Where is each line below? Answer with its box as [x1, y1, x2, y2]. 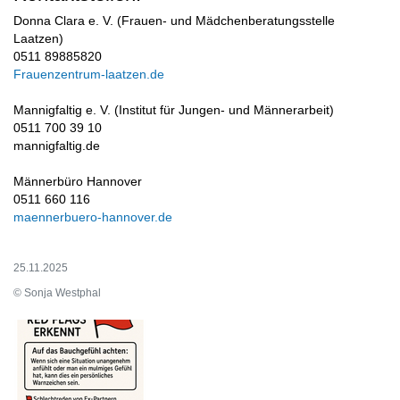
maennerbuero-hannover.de [13, 211, 172, 225]
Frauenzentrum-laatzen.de [13, 68, 182, 82]
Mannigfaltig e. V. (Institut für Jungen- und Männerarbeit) [13, 104, 334, 118]
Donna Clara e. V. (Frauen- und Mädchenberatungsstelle [13, 14, 335, 29]
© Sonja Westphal [13, 287, 101, 300]
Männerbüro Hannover [13, 175, 142, 189]
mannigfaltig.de [13, 139, 100, 154]
